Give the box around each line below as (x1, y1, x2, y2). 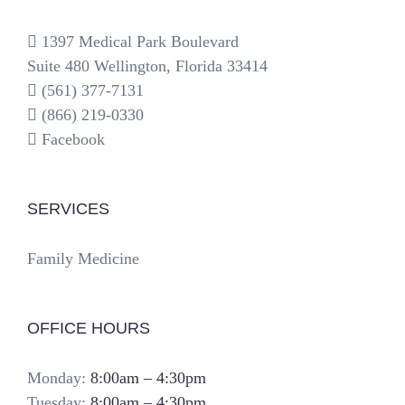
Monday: (27, 369, 90, 388)
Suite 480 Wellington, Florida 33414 (27, 57, 268, 76)
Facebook (42, 130, 105, 149)
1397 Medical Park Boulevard (42, 33, 239, 52)
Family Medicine (27, 250, 139, 268)
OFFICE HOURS (27, 319, 150, 338)
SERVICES (27, 200, 109, 219)
